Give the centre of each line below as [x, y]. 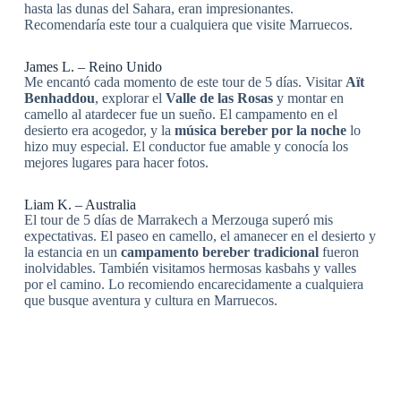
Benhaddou [59, 98]
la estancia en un [72, 252]
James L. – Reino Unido [93, 67]
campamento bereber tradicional [219, 252]
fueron [338, 252]
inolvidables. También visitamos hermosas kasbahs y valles [190, 269]
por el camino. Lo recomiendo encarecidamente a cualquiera [193, 285]
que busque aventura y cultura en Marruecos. [150, 301]
